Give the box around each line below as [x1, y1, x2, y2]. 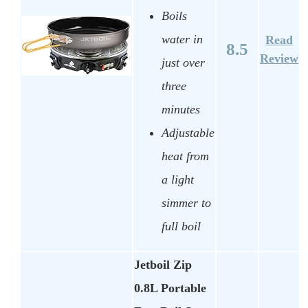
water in [162, 32, 203, 46]
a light [162, 172, 194, 186]
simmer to [162, 195, 211, 210]
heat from [162, 148, 209, 163]
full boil [162, 219, 201, 233]
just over [162, 55, 205, 69]
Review [260, 52, 298, 66]
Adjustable [162, 125, 214, 140]
